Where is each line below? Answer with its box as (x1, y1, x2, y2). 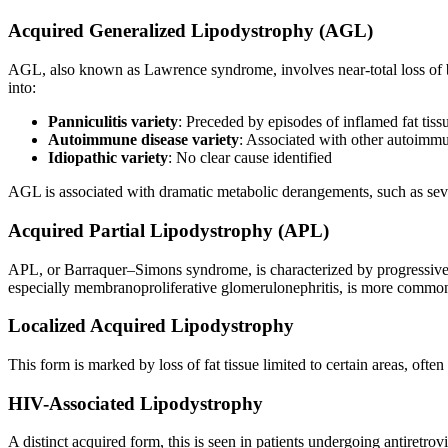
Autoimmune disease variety (48, 131, 239, 149)
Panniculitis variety (48, 113, 178, 131)
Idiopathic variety (48, 149, 168, 167)
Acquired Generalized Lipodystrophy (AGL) (8, 20, 373, 42)
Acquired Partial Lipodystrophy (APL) (8, 219, 329, 241)
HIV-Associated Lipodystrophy (8, 392, 263, 414)
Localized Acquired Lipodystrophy (8, 315, 294, 337)
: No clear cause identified (168, 149, 332, 167)
